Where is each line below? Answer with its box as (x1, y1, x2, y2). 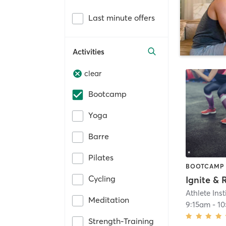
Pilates (88, 152, 114, 163)
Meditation (88, 195, 129, 205)
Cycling (88, 174, 116, 184)
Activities (73, 46, 104, 56)
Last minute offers (88, 12, 155, 23)
